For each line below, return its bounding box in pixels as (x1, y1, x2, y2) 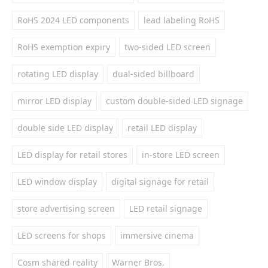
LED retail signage (129, 203, 202, 214)
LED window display (17, 176, 97, 187)
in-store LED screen (142, 149, 220, 160)
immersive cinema (120, 230, 194, 241)
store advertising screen (17, 203, 115, 214)
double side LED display (17, 122, 113, 133)
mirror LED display (17, 95, 92, 106)
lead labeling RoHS (144, 14, 220, 26)
